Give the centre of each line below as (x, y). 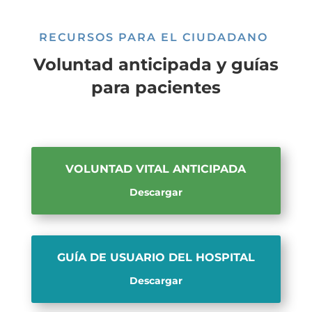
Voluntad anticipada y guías (156, 64)
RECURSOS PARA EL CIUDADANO (156, 37)
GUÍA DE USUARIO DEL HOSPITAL (156, 258)
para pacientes (156, 87)
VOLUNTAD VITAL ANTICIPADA (156, 169)
